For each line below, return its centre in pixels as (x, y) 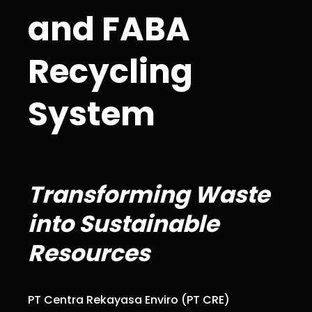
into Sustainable (123, 224)
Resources (89, 253)
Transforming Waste (149, 194)
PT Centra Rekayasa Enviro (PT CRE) (129, 299)
